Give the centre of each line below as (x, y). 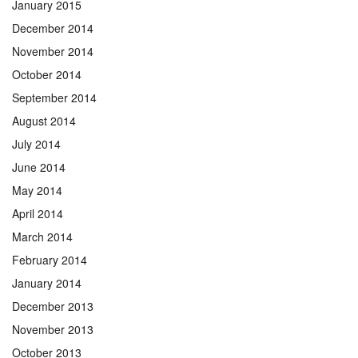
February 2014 (50, 259)
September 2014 (54, 97)
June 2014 (39, 167)
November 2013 (53, 329)
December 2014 (53, 28)
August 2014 (44, 120)
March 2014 (42, 236)
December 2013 (53, 306)
